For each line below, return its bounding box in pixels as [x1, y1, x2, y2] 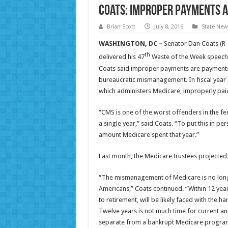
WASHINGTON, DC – [98, 40, 164, 48]
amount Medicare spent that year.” [98, 130, 199, 138]
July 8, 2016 [154, 23, 183, 31]
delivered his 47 [98, 53, 145, 61]
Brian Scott [106, 23, 135, 31]
